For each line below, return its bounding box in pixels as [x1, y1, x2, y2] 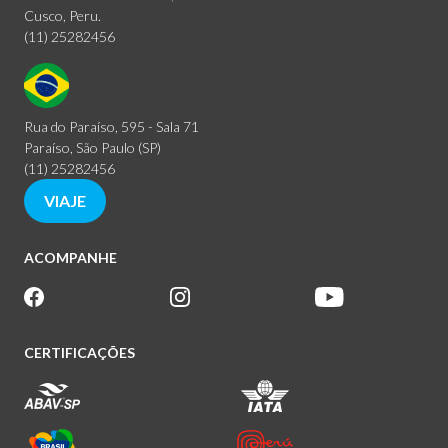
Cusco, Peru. [24, 7, 101, 25]
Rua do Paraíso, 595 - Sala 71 [24, 118, 199, 136]
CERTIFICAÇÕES [24, 344, 135, 362]
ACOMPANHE [24, 249, 117, 267]
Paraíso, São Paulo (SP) [24, 139, 161, 157]
